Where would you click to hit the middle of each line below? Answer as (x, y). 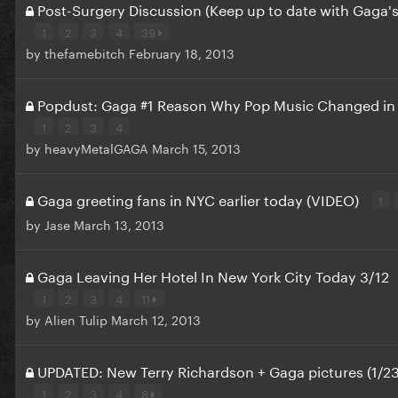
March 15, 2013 (196, 147)
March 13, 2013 (119, 223)
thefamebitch (85, 52)
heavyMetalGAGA (96, 147)
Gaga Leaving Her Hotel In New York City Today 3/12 (213, 275)
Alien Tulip (76, 318)
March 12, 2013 (156, 318)
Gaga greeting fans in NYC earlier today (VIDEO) (200, 198)
